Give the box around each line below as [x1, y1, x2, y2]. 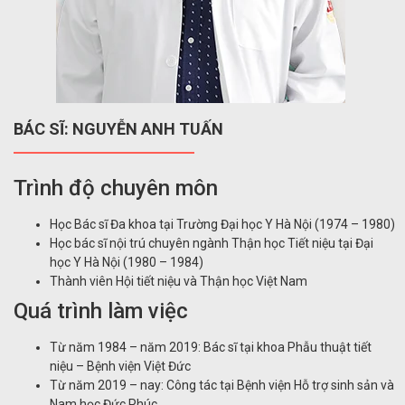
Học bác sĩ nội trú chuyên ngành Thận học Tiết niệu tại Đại [50, 235, 373, 250]
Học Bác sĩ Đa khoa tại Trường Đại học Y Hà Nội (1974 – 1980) [50, 216, 395, 231]
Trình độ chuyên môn [14, 174, 218, 201]
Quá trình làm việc [14, 297, 188, 324]
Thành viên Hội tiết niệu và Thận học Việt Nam [50, 273, 307, 288]
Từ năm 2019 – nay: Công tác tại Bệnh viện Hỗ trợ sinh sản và [50, 377, 394, 392]
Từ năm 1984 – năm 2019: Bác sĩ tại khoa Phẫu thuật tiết [50, 339, 372, 354]
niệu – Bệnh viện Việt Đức [50, 358, 191, 373]
